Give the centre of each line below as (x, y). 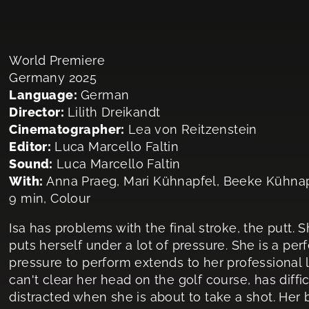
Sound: (31, 164)
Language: (43, 95)
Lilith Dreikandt (114, 112)
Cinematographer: (67, 129)
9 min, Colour (50, 198)
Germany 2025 (53, 78)
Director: (37, 112)
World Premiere (57, 60)
